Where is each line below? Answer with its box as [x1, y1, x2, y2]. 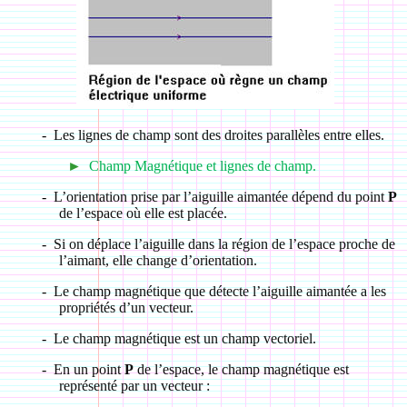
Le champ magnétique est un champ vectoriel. [53, 331, 316, 346]
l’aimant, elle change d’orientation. [58, 253, 257, 268]
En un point [53, 362, 124, 377]
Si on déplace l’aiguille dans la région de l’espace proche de [53, 236, 395, 252]
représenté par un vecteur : [58, 378, 210, 393]
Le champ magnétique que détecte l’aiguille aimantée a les [53, 283, 386, 299]
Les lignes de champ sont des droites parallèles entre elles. [53, 127, 384, 143]
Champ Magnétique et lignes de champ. [88, 158, 316, 174]
